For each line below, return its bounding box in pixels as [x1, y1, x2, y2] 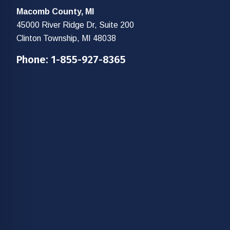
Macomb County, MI [16, 7, 94, 16]
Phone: [16, 53, 51, 66]
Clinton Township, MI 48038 [16, 33, 116, 43]
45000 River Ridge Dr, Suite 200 [16, 20, 134, 29]
